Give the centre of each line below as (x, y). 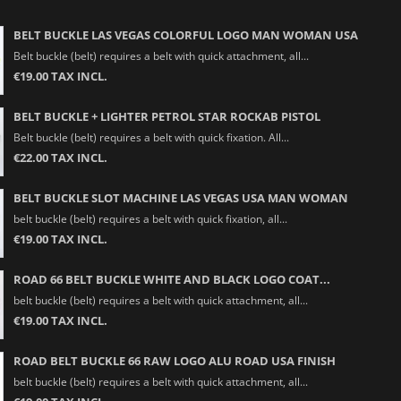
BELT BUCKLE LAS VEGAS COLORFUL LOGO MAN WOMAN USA (185, 34)
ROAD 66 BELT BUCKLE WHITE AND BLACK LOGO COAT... (171, 279)
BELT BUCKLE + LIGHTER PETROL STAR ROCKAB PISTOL (166, 116)
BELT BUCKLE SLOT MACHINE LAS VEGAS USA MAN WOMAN (180, 197)
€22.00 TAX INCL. (60, 157)
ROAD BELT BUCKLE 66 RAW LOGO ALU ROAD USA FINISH (174, 360)
